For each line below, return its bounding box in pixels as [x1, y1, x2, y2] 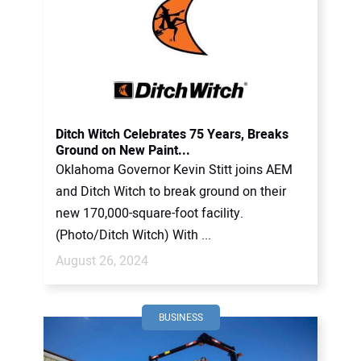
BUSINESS [158, 310, 203, 325]
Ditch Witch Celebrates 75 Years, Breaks [56, 125, 288, 144]
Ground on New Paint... [56, 141, 190, 160]
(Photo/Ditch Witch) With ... [56, 226, 211, 245]
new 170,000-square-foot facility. [56, 204, 243, 223]
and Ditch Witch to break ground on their [56, 182, 286, 201]
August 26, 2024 [56, 251, 148, 271]
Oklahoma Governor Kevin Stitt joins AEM [56, 160, 293, 180]
